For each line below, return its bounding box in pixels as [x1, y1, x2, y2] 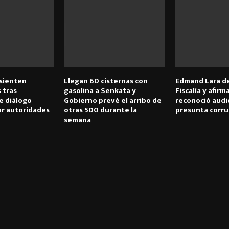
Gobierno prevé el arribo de [63, 94, 162, 107]
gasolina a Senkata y [63, 84, 136, 98]
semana [63, 113, 91, 127]
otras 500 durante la [63, 104, 137, 117]
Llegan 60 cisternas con [63, 75, 148, 88]
